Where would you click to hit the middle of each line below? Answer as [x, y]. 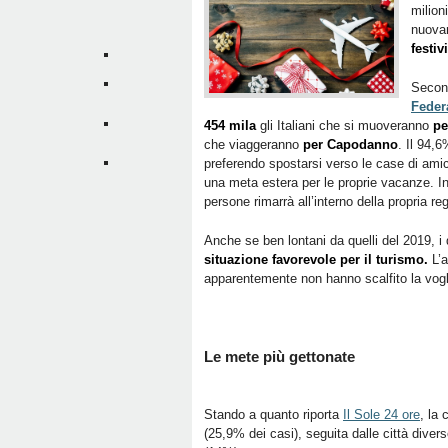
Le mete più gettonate [279, 356]
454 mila [230, 125]
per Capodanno [350, 144]
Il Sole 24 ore [381, 414]
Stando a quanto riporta [273, 414]
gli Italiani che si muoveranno [344, 125]
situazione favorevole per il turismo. [316, 259]
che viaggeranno [253, 144]
